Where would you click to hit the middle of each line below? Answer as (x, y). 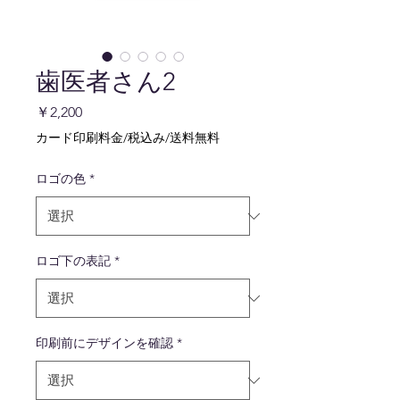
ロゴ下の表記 (73, 261)
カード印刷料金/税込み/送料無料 (128, 137)
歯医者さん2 (106, 82)
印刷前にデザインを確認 (104, 343)
